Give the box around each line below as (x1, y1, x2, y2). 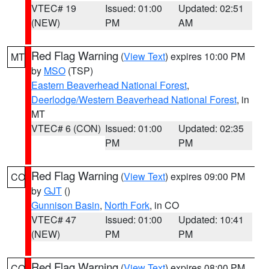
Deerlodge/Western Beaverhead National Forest (31, 92, 237, 106)
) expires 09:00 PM (165, 169, 245, 183)
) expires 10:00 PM (165, 49, 245, 63)
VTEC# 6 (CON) (31, 121, 101, 135)
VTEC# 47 (31, 213, 76, 226)
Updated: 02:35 (178, 121, 244, 135)
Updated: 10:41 (178, 213, 244, 226)
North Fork (104, 198, 150, 212)
